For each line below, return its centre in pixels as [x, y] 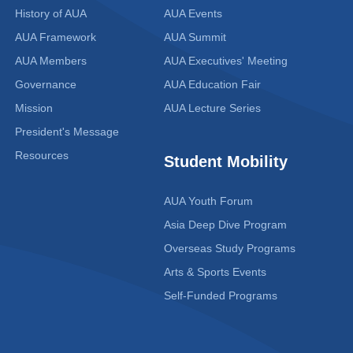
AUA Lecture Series [212, 108]
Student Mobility [225, 162]
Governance [46, 85]
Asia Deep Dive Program [225, 225]
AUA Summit [195, 37]
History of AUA [51, 14]
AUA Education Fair [212, 85]
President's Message [67, 132]
